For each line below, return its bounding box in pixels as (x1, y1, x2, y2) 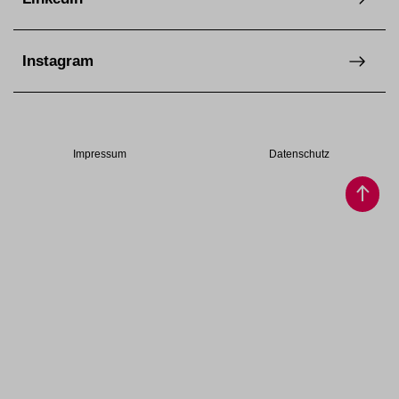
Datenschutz (269, 148, 330, 161)
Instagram (22, 53, 94, 70)
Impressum (73, 148, 126, 161)
